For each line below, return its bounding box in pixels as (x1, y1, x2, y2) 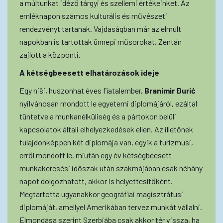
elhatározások (84, 67, 139, 77)
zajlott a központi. (19, 49, 81, 59)
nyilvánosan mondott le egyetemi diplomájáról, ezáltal (19, 98, 197, 108)
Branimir (144, 85, 175, 95)
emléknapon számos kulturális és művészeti (19, 10, 167, 20)
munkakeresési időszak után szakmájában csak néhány (19, 163, 203, 173)
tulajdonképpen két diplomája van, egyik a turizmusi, (19, 137, 193, 147)
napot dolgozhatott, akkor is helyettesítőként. (19, 176, 173, 186)
